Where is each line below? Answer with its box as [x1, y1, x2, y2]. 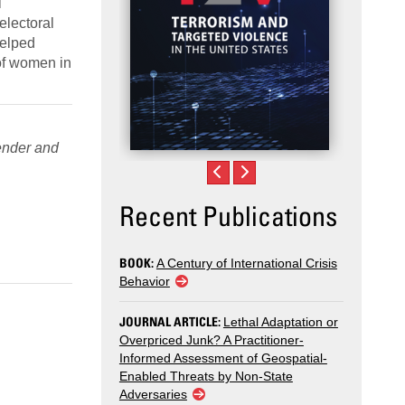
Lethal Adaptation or [222, 315, 338, 330]
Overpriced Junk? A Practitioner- [118, 333, 304, 348]
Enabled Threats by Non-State [118, 369, 293, 384]
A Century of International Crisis [155, 256, 337, 271]
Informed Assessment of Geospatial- [118, 351, 327, 366]
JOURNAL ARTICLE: [118, 314, 223, 330]
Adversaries [118, 387, 187, 402]
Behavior [118, 274, 170, 289]
